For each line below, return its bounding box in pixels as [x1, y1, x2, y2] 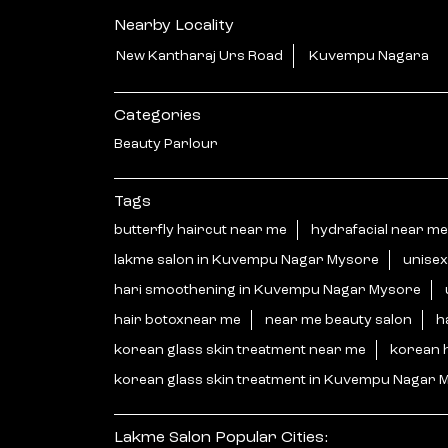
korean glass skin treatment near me [114, 342, 366, 357]
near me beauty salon [265, 312, 412, 327]
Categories [114, 107, 201, 124]
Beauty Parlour [114, 136, 218, 151]
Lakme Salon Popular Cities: [114, 429, 328, 446]
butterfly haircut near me [114, 222, 287, 237]
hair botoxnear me [114, 312, 241, 327]
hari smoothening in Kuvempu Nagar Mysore [114, 282, 421, 297]
